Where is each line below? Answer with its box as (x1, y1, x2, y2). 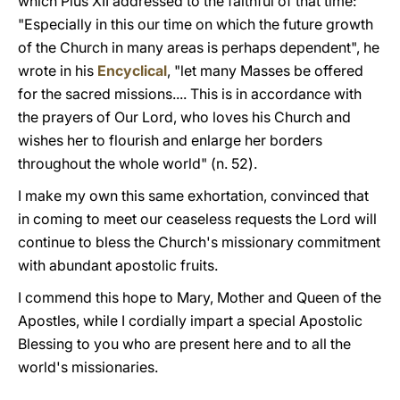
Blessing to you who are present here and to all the (18, 335, 351, 353)
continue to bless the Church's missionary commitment (18, 233, 380, 251)
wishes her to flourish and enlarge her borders (18, 131, 322, 149)
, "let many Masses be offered (167, 62, 363, 79)
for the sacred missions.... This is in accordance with (18, 85, 362, 103)
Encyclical (97, 62, 167, 79)
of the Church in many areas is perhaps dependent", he (18, 38, 379, 56)
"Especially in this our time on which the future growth (18, 15, 373, 33)
